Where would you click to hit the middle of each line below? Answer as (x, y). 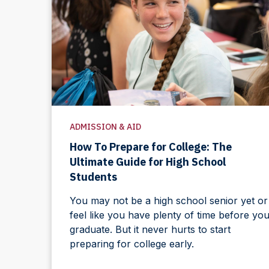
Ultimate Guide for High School (147, 162)
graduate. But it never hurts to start (150, 229)
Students (93, 177)
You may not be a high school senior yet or (168, 200)
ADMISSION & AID (105, 126)
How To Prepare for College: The (150, 147)
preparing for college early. (131, 243)
